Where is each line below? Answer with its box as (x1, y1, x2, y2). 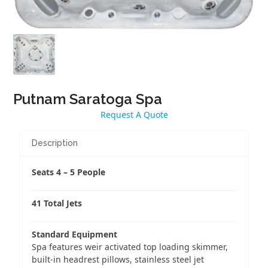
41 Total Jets (32, 197, 83, 209)
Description (32, 138, 78, 148)
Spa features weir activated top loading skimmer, (32, 241, 229, 253)
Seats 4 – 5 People (32, 166, 106, 178)
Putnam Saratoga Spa (13, 90, 163, 108)
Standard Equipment (32, 229, 118, 240)
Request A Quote (100, 109, 168, 121)
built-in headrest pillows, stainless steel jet (32, 254, 205, 266)
